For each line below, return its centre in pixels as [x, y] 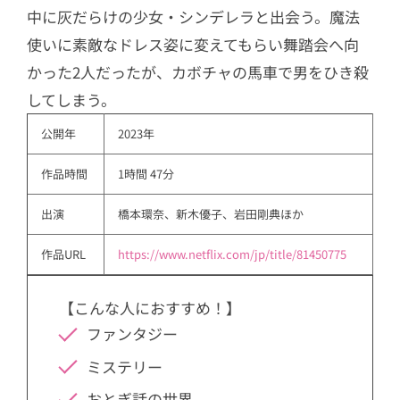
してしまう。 [71, 100]
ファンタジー [132, 334]
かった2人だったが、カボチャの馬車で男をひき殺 [198, 72]
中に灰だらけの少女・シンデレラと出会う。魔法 [193, 17]
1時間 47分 [146, 174]
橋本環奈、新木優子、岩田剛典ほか [211, 214]
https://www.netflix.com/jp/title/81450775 [232, 254]
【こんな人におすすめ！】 [150, 308]
